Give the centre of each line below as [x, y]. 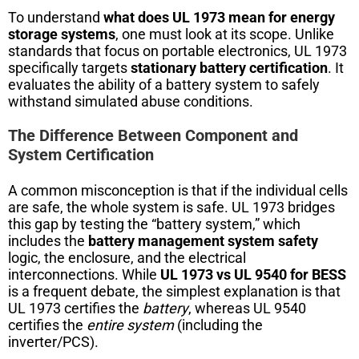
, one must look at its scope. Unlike [225, 34]
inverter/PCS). [53, 341]
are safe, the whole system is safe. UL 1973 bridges [171, 207]
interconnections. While [84, 274]
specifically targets [69, 67]
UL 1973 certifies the [75, 308]
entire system [130, 325]
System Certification [81, 154]
